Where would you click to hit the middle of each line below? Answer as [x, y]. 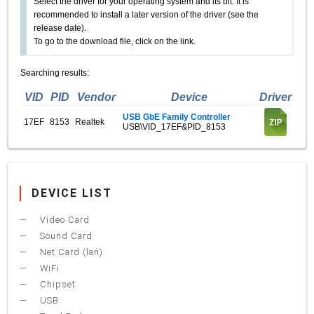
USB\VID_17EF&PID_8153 [175, 127]
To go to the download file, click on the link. [115, 41]
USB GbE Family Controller [177, 117]
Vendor [96, 97]
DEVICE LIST [72, 193]
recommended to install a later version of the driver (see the [146, 15]
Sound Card [65, 236]
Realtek [90, 122]
